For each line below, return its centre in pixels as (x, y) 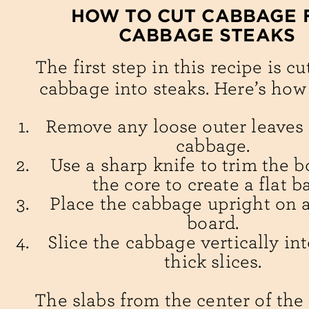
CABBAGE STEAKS (207, 35)
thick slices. (213, 262)
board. (213, 223)
